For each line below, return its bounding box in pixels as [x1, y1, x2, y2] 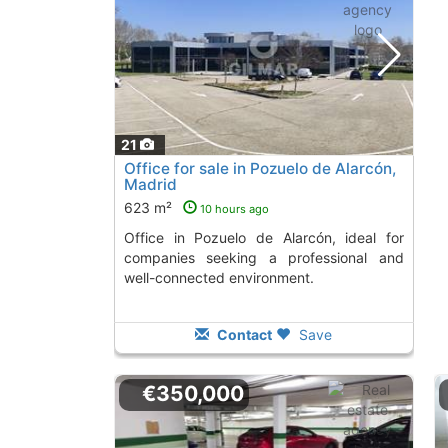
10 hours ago [199, 202, 269, 217]
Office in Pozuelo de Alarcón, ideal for [123, 229, 135, 247]
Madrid [123, 175, 177, 195]
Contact [214, 326, 273, 344]
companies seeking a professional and [123, 249, 404, 267]
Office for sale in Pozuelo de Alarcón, [123, 159, 396, 179]
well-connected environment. [123, 269, 314, 287]
